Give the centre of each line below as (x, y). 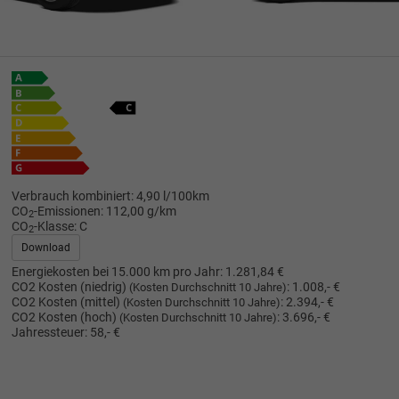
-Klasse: (55, 226)
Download (45, 247)
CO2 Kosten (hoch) (65, 317)
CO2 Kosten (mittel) (67, 302)
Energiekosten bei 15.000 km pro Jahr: (117, 272)
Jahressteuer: (49, 332)
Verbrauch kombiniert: (72, 196)
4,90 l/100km (172, 196)
